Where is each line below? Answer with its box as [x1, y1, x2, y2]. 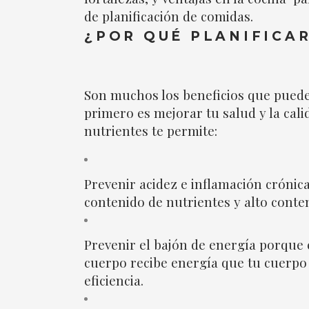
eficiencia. [84, 271, 147, 289]
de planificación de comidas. [84, 7, 257, 25]
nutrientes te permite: [84, 121, 217, 139]
